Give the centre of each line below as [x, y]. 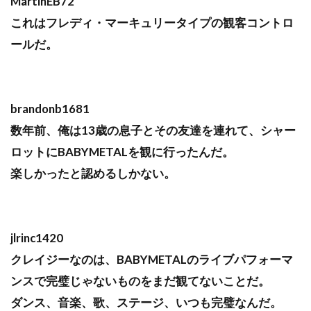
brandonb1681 [50, 109]
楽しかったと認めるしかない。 [93, 174]
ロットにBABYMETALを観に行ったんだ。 [122, 152]
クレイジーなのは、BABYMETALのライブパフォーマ [152, 260]
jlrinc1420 [37, 238]
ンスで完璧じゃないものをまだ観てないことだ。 [140, 281]
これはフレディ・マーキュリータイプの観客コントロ [152, 23]
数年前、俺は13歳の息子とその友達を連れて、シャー [153, 131]
